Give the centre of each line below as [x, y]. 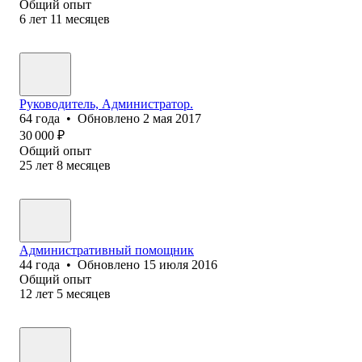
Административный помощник [107, 250]
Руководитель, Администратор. [106, 103]
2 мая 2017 [172, 118]
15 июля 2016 [180, 264]
